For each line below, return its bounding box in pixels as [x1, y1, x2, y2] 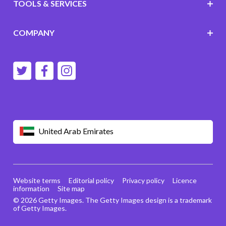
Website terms [13, 176, 61, 185]
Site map [57, 184, 85, 193]
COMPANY [13, 28, 54, 38]
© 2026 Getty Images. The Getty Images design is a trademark [13, 196, 212, 205]
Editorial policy [68, 176, 114, 185]
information [13, 184, 49, 193]
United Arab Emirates [38, 126, 114, 136]
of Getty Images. [13, 204, 67, 213]
